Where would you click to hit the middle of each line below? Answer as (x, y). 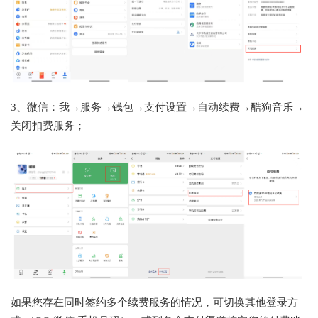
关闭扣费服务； (48, 125)
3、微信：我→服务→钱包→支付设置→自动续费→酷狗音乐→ (157, 107)
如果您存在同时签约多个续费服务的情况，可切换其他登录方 (154, 302)
